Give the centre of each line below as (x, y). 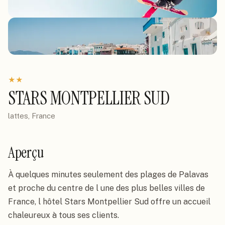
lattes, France (32, 116)
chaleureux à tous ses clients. (64, 215)
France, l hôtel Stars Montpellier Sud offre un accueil (109, 202)
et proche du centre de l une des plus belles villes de (106, 188)
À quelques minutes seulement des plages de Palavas (108, 175)
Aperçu (26, 152)
